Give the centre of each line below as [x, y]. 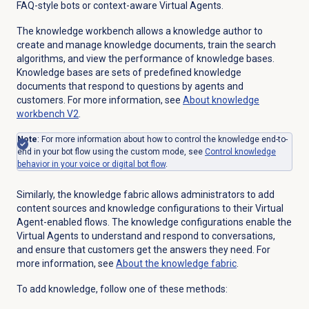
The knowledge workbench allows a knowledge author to [139, 31]
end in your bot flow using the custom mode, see [111, 152]
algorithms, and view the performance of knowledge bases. [145, 59]
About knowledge [221, 100]
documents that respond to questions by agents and [130, 87]
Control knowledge [240, 152]
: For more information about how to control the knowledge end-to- [162, 140]
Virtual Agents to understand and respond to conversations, [146, 236]
